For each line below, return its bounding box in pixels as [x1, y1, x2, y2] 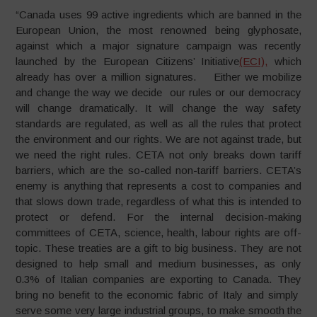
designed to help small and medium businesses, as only [16, 258, 301, 270]
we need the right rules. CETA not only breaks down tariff [16, 149, 301, 161]
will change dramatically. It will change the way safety [16, 102, 301, 114]
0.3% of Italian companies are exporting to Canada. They [16, 273, 301, 285]
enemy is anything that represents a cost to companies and [16, 180, 301, 192]
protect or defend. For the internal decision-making [16, 211, 301, 223]
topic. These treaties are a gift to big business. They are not [16, 242, 301, 254]
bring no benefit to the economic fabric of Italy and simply [16, 289, 301, 301]
